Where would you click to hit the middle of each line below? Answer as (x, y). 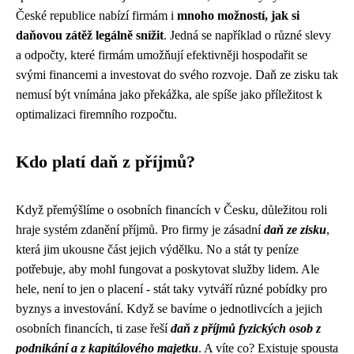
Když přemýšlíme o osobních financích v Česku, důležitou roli (171, 210)
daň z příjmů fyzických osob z (246, 328)
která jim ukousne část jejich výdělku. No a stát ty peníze (157, 249)
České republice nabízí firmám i (96, 15)
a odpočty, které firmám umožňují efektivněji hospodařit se (162, 55)
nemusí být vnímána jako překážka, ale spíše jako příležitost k (169, 94)
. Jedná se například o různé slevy (247, 35)
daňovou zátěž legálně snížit (90, 35)
